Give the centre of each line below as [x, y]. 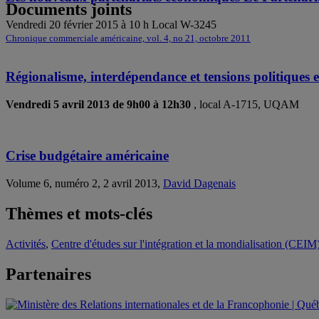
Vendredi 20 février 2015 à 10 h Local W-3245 [111, 25]
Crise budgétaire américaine [87, 156]
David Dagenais [199, 184]
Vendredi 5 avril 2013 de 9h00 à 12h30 [100, 104]
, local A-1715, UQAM [246, 104]
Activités [26, 244]
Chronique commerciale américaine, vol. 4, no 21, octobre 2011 [128, 39]
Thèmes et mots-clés [79, 213]
